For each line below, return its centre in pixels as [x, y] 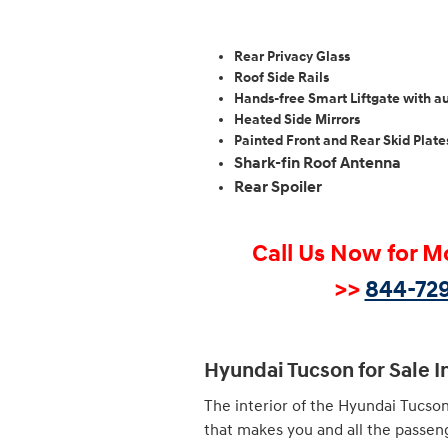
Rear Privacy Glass [292, 56]
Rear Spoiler [279, 186]
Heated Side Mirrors [297, 119]
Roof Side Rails [281, 77]
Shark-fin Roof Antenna [319, 162]
